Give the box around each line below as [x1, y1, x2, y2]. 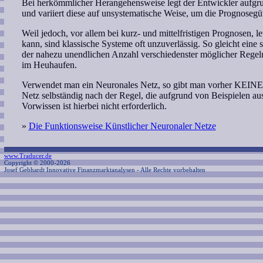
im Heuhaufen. [21, 59, 77, 70]
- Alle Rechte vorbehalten [137, 166, 205, 173]
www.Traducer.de [4, 152, 52, 159]
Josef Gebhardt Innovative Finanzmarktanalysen [4, 166, 135, 173]
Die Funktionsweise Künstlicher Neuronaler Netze [28, 120, 216, 131]
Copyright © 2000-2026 [4, 159, 70, 166]
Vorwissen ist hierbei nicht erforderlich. [21, 100, 167, 111]
